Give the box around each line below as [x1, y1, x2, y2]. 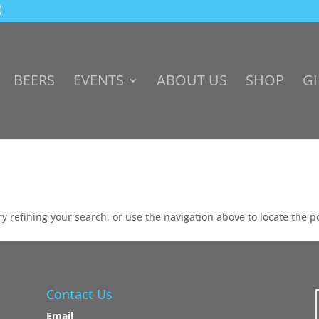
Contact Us [46, 285, 113, 303]
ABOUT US [156, 70, 227, 90]
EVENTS [73, 70, 124, 90]
